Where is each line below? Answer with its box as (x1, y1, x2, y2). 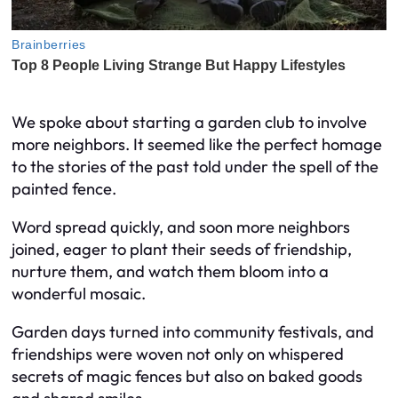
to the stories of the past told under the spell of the (12, 155, 378, 177)
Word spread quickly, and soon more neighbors (12, 216, 350, 237)
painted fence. (12, 178, 116, 199)
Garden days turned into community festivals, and (12, 322, 374, 343)
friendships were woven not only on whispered (12, 344, 344, 365)
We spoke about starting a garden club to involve (12, 111, 367, 132)
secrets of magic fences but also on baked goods (12, 366, 362, 387)
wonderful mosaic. (12, 283, 146, 304)
